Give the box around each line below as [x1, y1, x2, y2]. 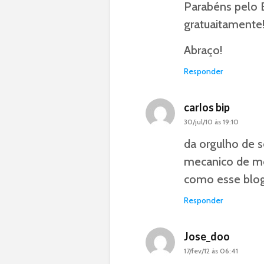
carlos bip [184, 101, 230, 114]
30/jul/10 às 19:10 [184, 117, 239, 126]
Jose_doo [184, 230, 230, 243]
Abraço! [184, 43, 223, 57]
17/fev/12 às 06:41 [184, 246, 238, 255]
